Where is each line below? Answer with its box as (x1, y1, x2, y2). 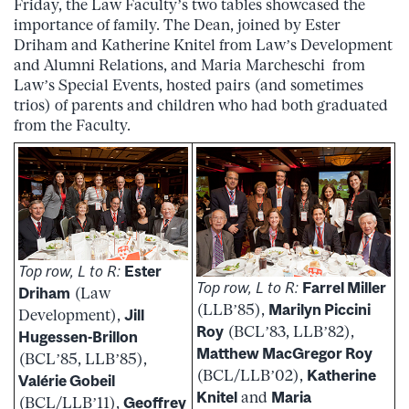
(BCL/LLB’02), (196, 366, 307, 385)
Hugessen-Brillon (18, 328, 138, 347)
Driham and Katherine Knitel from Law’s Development (14, 35, 393, 54)
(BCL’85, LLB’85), (18, 350, 147, 369)
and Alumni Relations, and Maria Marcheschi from (14, 55, 365, 74)
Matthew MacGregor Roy (196, 344, 372, 363)
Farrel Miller (302, 278, 386, 298)
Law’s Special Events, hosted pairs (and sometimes (14, 75, 363, 94)
